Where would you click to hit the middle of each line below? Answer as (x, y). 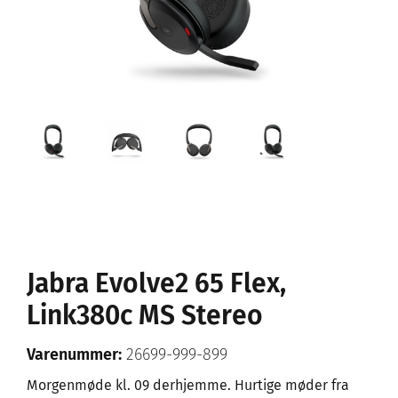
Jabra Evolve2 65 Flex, (156, 284)
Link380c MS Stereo (145, 316)
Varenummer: (74, 355)
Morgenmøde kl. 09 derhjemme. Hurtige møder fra (188, 386)
